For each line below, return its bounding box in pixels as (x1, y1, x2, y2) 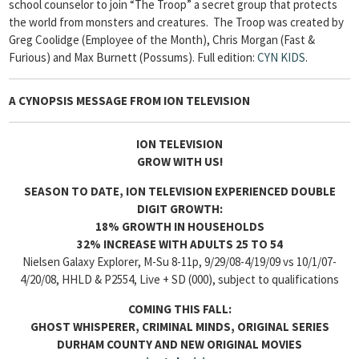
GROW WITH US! (136, 154, 223, 169)
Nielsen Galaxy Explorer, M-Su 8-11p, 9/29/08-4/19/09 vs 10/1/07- (22, 254, 337, 269)
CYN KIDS (257, 50, 305, 65)
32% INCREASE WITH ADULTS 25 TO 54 (76, 236, 283, 252)
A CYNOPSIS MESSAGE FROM (9, 93, 163, 108)
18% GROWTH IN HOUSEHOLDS (95, 219, 264, 234)
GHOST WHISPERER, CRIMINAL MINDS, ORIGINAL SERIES (30, 319, 329, 334)
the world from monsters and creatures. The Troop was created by (9, 14, 344, 30)
